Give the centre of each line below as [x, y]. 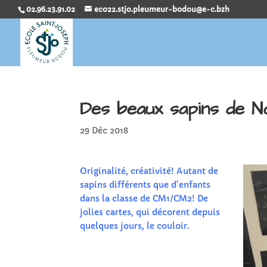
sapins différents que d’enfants [145, 184]
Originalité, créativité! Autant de [149, 171]
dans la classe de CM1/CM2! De [144, 198]
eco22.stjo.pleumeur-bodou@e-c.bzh [162, 9]
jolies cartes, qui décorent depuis [150, 212]
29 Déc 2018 [104, 131]
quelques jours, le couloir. [135, 226]
